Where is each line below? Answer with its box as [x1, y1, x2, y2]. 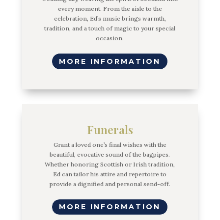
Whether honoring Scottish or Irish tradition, [45, 160, 175, 168]
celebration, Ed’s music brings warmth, [54, 15, 166, 23]
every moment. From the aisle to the [57, 5, 162, 13]
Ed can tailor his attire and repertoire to [53, 170, 167, 178]
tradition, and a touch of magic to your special [44, 25, 176, 32]
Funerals [86, 121, 133, 137]
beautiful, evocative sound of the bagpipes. [50, 150, 170, 158]
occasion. [96, 34, 124, 42]
